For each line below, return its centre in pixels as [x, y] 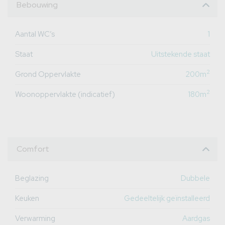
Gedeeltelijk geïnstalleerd [167, 198]
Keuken [27, 198]
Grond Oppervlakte [48, 74]
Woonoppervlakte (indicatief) [65, 94]
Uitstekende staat [181, 54]
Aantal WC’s [35, 34]
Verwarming [35, 218]
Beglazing [32, 178]
